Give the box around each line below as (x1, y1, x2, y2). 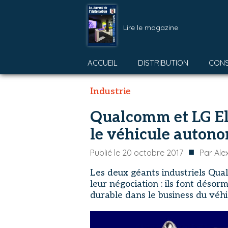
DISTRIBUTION (138, 58, 188, 68)
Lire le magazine (123, 22, 178, 32)
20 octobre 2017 (122, 148, 183, 158)
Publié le (90, 148, 122, 158)
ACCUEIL (88, 58, 118, 68)
